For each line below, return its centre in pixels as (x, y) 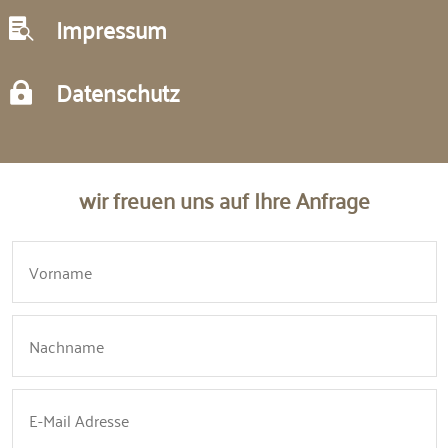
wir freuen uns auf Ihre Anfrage (224, 198)
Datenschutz (118, 91)
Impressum (112, 28)
